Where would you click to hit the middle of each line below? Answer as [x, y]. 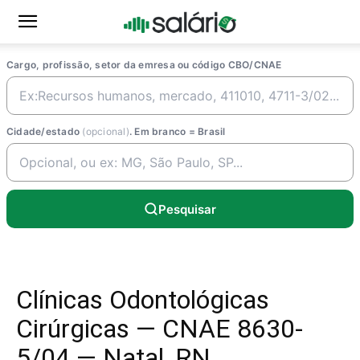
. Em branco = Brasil [177, 131]
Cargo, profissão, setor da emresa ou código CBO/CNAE [144, 65]
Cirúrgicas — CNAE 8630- [160, 329]
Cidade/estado [45, 131]
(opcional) [106, 131]
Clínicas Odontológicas [143, 300]
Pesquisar [187, 209]
